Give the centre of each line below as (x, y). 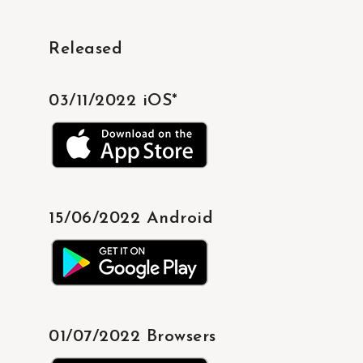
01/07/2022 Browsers (132, 336)
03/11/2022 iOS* (113, 100)
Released (86, 49)
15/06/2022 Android (131, 219)
